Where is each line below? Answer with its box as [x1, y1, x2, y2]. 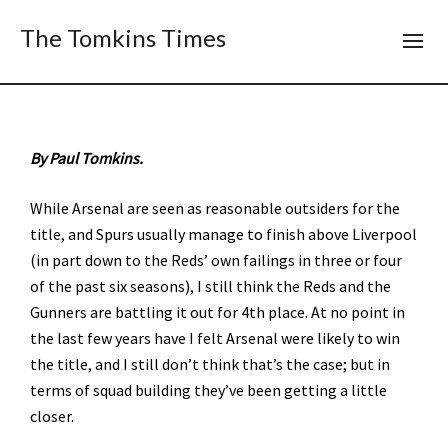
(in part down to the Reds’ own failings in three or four [30, 250, 402, 270]
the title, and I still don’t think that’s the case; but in [30, 354, 390, 374]
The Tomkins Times [20, 23, 226, 52]
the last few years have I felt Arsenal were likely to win [30, 328, 400, 348]
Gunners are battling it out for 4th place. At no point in [30, 302, 405, 322]
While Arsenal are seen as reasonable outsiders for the [30, 198, 400, 218]
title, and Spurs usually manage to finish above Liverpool [30, 224, 417, 244]
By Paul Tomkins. [30, 148, 143, 168]
